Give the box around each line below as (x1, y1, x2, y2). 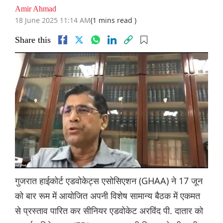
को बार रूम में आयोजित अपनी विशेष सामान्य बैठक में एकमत (15, 190, 200, 202)
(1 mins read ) (91, 15, 136, 25)
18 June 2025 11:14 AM (15, 15, 91, 25)
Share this (15, 35, 51, 45)
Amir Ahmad (15, 4, 56, 13)
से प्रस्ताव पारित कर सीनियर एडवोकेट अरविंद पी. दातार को (15, 205, 203, 217)
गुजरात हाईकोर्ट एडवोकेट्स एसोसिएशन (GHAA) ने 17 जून (15, 175, 203, 187)
